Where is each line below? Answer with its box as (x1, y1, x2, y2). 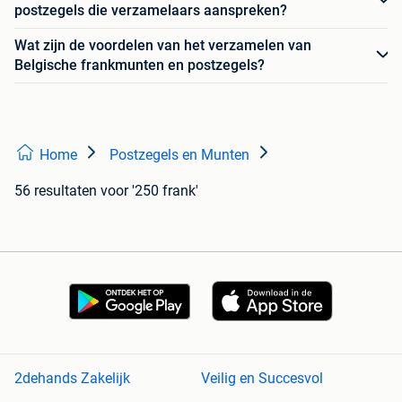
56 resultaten (14, 181, 97, 199)
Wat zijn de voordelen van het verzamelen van (14, 36, 311, 54)
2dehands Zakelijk (14, 370, 130, 388)
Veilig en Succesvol (201, 370, 323, 388)
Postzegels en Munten (109, 145, 249, 163)
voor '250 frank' (100, 181, 198, 199)
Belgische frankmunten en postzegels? (14, 56, 265, 74)
